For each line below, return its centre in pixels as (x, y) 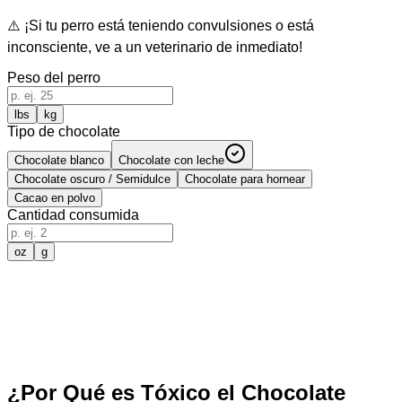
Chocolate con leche (171, 160)
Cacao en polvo (55, 197)
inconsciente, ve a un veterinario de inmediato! (155, 47)
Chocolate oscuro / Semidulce (92, 179)
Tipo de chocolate (64, 131)
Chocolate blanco (59, 160)
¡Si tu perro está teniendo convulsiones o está (169, 25)
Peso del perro (54, 77)
